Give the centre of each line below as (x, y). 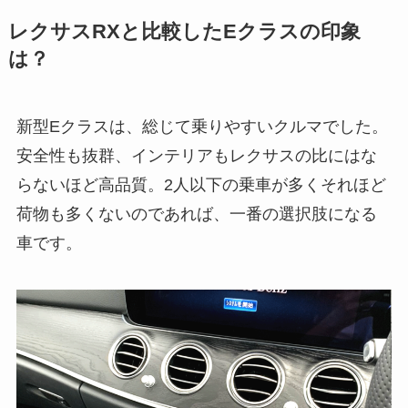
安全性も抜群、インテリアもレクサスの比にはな (196, 155)
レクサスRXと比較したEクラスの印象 (184, 31)
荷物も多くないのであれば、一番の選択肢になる (196, 214)
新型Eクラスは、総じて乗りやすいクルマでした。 (202, 126)
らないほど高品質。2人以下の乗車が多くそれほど (201, 184)
